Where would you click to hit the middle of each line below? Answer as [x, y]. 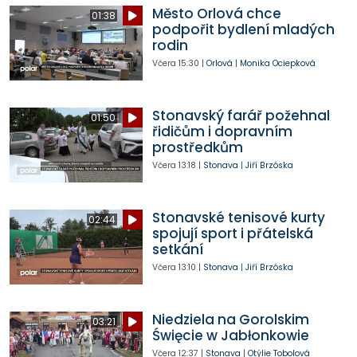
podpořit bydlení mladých [243, 30]
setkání [177, 250]
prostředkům [197, 148]
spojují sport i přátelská [232, 234]
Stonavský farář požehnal [241, 116]
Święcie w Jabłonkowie [230, 336]
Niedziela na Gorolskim [230, 320]
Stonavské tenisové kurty [238, 218]
